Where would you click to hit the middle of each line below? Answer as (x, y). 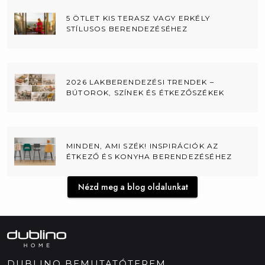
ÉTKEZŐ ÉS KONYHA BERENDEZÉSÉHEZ (149, 156)
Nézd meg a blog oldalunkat (133, 187)
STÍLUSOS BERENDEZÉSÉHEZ (127, 28)
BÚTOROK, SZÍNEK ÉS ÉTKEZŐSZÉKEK (146, 92)
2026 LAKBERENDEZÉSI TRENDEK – (140, 82)
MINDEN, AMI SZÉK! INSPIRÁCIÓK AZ (143, 146)
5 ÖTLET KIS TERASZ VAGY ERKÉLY (138, 18)
